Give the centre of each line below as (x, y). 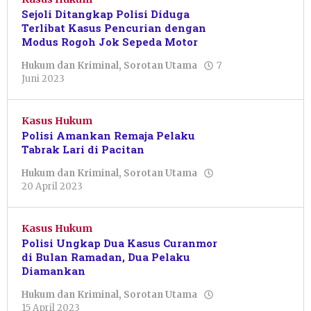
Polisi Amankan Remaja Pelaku (108, 136)
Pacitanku (112, 199)
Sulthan (88, 91)
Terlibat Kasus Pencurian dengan (114, 28)
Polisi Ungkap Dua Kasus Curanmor (119, 243)
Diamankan (53, 271)
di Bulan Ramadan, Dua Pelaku (106, 257)
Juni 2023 (43, 79)
